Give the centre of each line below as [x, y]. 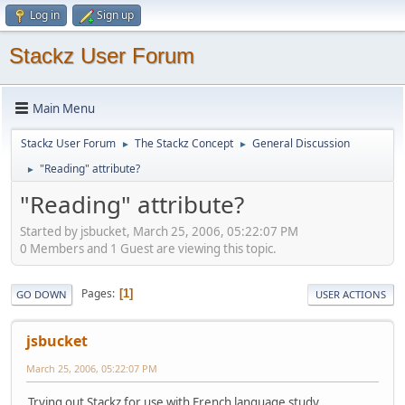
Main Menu [64, 108]
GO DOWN [42, 294]
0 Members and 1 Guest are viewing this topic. [148, 248]
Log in [45, 15]
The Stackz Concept [184, 143]
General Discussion [301, 143]
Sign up [115, 15]
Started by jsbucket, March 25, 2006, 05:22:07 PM [159, 231]
